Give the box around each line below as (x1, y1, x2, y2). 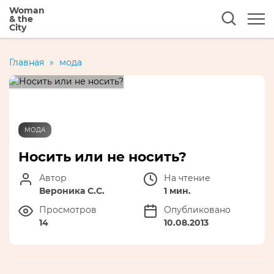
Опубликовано (164, 204, 231, 215)
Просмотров (39, 204, 97, 215)
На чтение (164, 172, 210, 183)
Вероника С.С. (39, 185, 105, 196)
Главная (9, 57, 44, 68)
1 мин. (164, 185, 191, 196)
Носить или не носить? (18, 149, 187, 165)
